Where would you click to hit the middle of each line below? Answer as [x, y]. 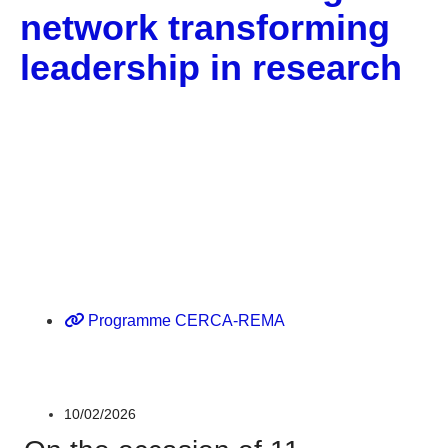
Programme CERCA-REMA [186, 320]
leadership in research [211, 67]
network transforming [205, 27]
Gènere [50, 285]
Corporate [59, 260]
